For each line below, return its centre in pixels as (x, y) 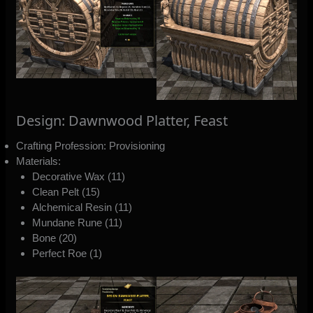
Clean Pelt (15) (66, 191)
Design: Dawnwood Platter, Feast (122, 120)
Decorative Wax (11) (78, 176)
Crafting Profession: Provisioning (91, 145)
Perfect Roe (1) (67, 253)
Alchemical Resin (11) (82, 207)
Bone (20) (54, 238)
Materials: (39, 161)
